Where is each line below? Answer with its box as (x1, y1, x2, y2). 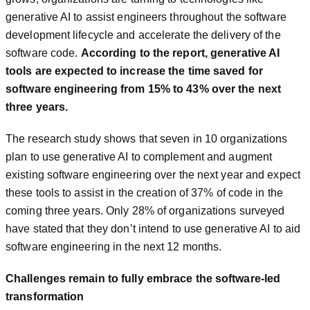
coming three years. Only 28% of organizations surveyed (6, 204, 285, 217)
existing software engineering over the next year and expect (6, 168, 300, 181)
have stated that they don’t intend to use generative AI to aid (6, 222, 301, 235)
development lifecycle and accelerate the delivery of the (6, 28, 281, 41)
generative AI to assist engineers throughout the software (6, 10, 286, 23)
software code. (6, 46, 81, 59)
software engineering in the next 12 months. (6, 240, 222, 253)
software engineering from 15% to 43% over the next (6, 82, 282, 95)
